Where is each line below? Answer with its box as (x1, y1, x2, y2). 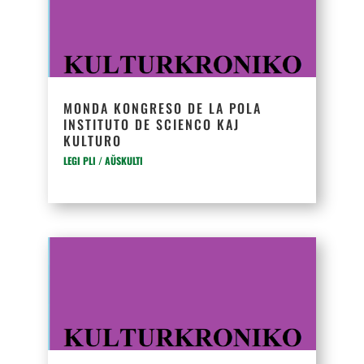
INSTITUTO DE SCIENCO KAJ (63, 115, 240, 134)
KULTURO (63, 131, 123, 150)
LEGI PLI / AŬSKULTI (63, 154, 144, 167)
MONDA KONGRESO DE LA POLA (63, 98, 262, 118)
